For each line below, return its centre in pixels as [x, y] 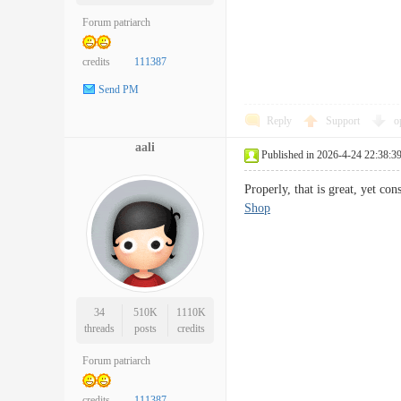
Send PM [119, 90]
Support [344, 121]
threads [99, 328]
